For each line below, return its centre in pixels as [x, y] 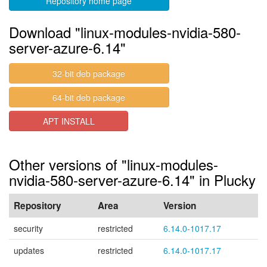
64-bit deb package [89, 97]
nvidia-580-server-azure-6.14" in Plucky [132, 180]
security [28, 228]
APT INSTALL [69, 121]
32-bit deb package [89, 73]
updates [29, 250]
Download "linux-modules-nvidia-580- [125, 32]
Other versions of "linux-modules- [114, 164]
